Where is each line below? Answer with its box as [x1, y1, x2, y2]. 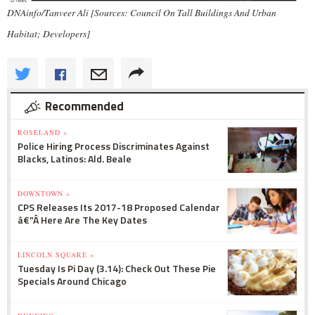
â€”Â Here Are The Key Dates [18, 212, 147, 228]
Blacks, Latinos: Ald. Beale [18, 151, 131, 167]
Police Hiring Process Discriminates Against [18, 139, 210, 154]
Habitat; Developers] [7, 27, 90, 40]
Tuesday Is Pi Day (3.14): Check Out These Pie [18, 261, 216, 276]
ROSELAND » [18, 127, 67, 138]
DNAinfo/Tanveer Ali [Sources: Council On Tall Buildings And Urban [7, 6, 276, 19]
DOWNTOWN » [18, 188, 70, 199]
